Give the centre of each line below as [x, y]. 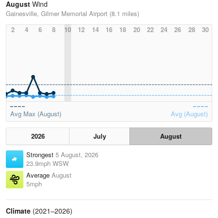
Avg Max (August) [36, 114]
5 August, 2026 [77, 155]
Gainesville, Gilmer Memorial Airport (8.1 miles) [73, 14]
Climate [18, 211]
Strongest [41, 155]
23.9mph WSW [47, 163]
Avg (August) [189, 114]
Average [39, 175]
